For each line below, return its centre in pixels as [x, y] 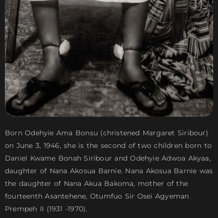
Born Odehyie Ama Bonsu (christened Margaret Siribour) [107, 133]
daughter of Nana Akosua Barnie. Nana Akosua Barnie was [109, 171]
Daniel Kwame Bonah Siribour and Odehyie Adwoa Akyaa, [108, 158]
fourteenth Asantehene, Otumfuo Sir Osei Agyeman [97, 196]
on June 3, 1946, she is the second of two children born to [109, 146]
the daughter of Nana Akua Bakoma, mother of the [97, 184]
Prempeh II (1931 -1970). [46, 209]
